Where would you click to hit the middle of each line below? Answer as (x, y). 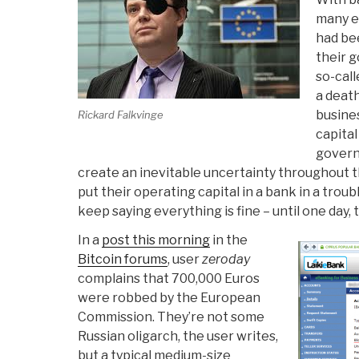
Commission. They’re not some (171, 317)
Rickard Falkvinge (121, 114)
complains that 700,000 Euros (169, 279)
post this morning (156, 240)
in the (229, 240)
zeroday (226, 260)
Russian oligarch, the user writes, (178, 337)
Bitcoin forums (123, 260)
